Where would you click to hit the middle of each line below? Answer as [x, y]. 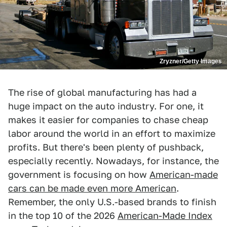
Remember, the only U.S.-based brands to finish [112, 202]
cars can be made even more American [92, 188]
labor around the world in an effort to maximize [112, 133]
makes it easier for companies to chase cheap [108, 120]
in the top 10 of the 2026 [63, 215]
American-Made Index [165, 215]
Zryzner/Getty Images [191, 61]
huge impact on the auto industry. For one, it [106, 106]
